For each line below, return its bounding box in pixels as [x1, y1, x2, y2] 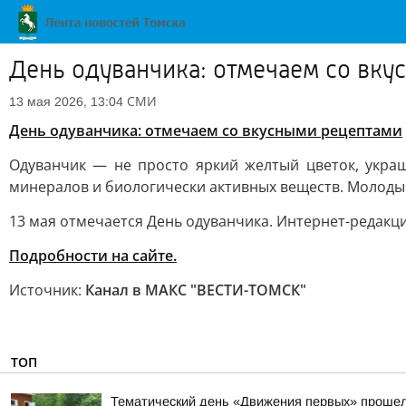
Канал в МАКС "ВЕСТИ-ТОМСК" [85, 280, 306, 300]
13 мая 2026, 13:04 [9, 94, 123, 109]
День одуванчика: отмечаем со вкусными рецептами [9, 121, 402, 140]
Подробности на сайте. [9, 246, 177, 266]
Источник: [9, 280, 85, 300]
